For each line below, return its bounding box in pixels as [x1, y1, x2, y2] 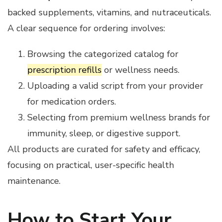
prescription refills [27, 64, 102, 76]
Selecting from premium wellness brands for [27, 111, 210, 124]
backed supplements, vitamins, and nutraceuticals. [7, 6, 211, 19]
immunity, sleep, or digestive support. [27, 127, 180, 140]
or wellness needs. [102, 64, 179, 76]
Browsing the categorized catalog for [27, 48, 178, 60]
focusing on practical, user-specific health [7, 159, 174, 171]
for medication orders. [27, 96, 116, 108]
